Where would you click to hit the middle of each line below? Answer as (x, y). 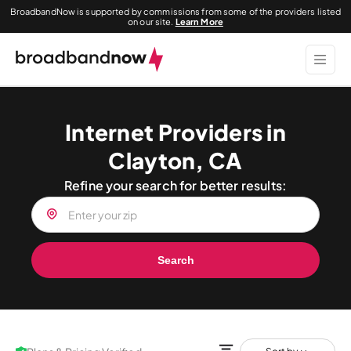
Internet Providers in (175, 132)
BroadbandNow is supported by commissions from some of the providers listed (175, 11)
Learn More (199, 22)
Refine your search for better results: (175, 185)
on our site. (152, 22)
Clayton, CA (175, 160)
